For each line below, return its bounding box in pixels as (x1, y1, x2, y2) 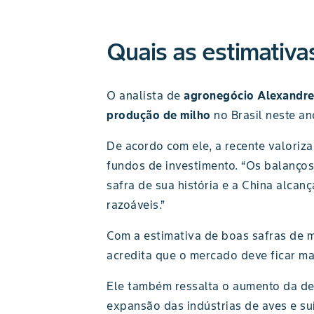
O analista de (107, 88, 184, 102)
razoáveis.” (107, 198, 165, 212)
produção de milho (107, 108, 211, 122)
